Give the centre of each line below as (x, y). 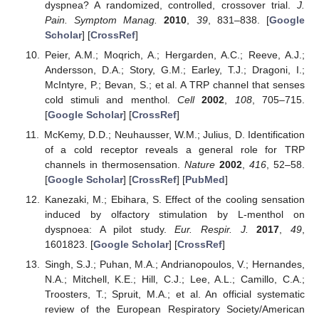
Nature (199, 164)
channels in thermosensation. (114, 164)
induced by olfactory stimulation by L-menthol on (174, 215)
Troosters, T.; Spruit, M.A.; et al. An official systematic (174, 294)
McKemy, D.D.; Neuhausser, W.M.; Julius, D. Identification (174, 134)
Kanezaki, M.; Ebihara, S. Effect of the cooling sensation (174, 200)
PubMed (205, 179)
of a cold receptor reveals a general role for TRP (174, 149)
